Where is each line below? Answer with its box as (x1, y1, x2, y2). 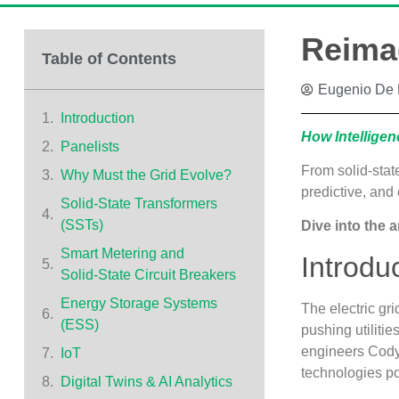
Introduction (60, 110, 138, 126)
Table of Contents (41, 49, 176, 68)
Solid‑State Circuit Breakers (60, 266, 240, 282)
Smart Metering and (60, 245, 184, 261)
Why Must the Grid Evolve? (60, 167, 235, 183)
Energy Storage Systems (60, 295, 217, 311)
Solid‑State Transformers (60, 195, 217, 211)
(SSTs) (60, 216, 107, 232)
